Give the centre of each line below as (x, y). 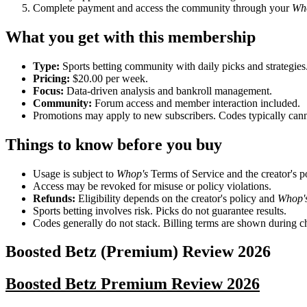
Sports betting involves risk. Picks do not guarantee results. (160, 210)
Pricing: (51, 78)
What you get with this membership (131, 37)
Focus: (48, 90)
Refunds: (54, 198)
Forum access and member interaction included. (196, 103)
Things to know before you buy (114, 144)
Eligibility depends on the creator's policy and (176, 198)
